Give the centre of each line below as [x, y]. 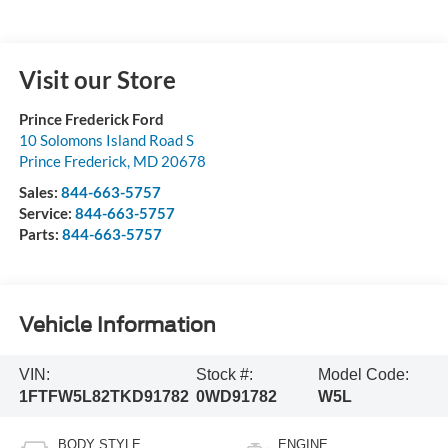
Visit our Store [97, 79]
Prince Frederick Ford [91, 118]
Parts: [40, 233]
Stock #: [224, 375]
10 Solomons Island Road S [106, 139]
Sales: [39, 191]
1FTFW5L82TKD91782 [103, 397]
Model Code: [364, 375]
